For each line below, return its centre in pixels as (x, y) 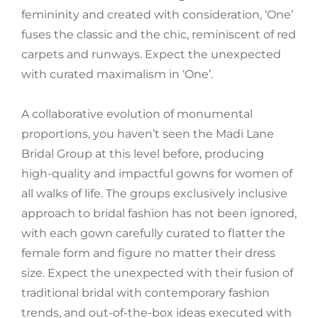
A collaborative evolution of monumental (137, 114)
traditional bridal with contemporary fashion (146, 293)
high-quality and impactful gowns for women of (157, 174)
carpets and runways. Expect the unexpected (151, 55)
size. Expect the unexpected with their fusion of (157, 273)
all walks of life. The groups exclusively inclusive (154, 194)
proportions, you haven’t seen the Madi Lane (148, 134)
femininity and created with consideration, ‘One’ (157, 15)
